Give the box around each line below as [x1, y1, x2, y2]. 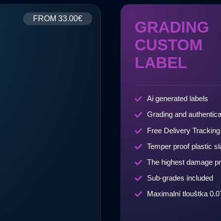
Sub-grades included [147, 174, 214, 183]
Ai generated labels [147, 94, 209, 103]
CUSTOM [135, 36, 203, 54]
